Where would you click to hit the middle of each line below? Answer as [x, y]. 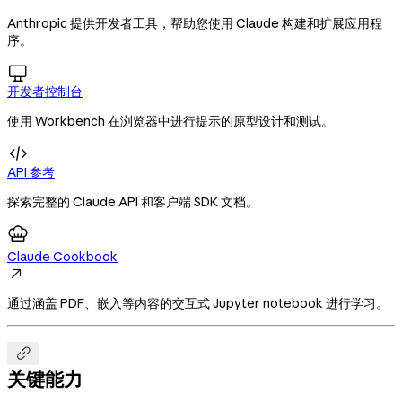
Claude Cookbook [62, 256]
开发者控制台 [45, 91]
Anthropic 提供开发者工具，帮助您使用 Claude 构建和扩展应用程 [195, 23]
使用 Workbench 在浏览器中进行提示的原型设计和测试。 [170, 121]
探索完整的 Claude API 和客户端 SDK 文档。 [133, 201]
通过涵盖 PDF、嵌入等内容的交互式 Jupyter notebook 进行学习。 [198, 303]
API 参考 [31, 172]
